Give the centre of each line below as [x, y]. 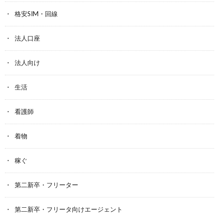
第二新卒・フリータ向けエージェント [69, 209]
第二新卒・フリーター [46, 185]
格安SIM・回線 [36, 14]
